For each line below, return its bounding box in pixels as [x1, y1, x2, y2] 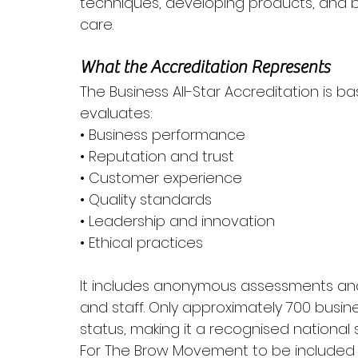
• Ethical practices [80, 233, 203, 253]
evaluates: [80, 103, 153, 123]
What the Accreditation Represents [80, 57, 330, 78]
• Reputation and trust [80, 146, 234, 166]
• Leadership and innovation [80, 211, 275, 231]
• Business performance [80, 125, 245, 145]
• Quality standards [80, 189, 212, 209]
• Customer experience [80, 168, 242, 188]
